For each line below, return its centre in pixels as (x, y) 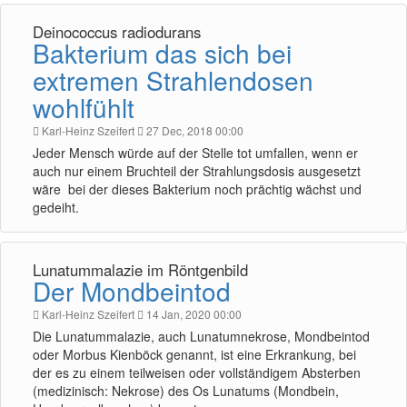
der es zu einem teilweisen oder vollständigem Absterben (197, 372)
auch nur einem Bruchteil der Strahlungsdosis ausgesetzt (197, 171)
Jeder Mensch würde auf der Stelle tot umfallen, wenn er (195, 153)
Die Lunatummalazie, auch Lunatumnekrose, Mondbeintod (201, 336)
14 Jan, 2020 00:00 (193, 314)
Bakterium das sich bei (162, 53)
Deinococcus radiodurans (117, 32)
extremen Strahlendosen (173, 80)
